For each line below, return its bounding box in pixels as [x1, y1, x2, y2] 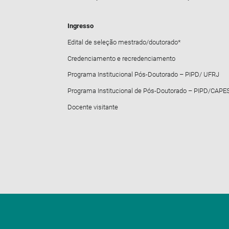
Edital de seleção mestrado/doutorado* [67, 38, 181, 46]
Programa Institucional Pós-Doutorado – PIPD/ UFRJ [67, 71, 219, 79]
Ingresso [67, 22, 94, 30]
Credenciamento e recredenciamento [67, 54, 175, 62]
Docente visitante [67, 103, 118, 111]
